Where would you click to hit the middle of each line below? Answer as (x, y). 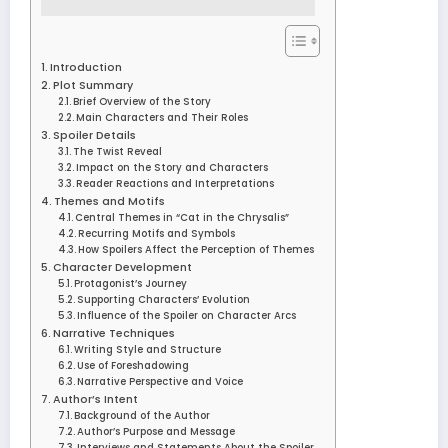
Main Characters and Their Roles (162, 117)
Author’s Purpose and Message (156, 431)
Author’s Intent (96, 399)
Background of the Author (142, 415)
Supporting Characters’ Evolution (164, 299)
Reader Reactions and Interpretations (175, 183)
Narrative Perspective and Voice (160, 381)
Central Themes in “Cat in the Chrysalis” (182, 217)
